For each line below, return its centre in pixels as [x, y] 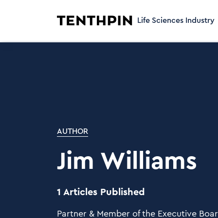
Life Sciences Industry [176, 20]
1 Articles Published [101, 192]
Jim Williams [127, 161]
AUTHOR [73, 131]
